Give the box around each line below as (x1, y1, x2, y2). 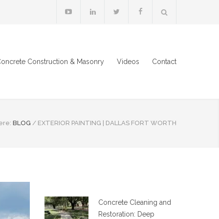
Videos (117, 58, 139, 66)
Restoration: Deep (98, 210, 154, 218)
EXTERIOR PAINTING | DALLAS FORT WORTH (38, 119, 176, 127)
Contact (152, 58, 176, 66)
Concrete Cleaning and (98, 198, 171, 206)
